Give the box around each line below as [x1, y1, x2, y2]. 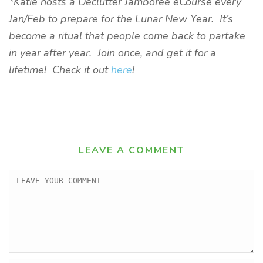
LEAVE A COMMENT [79, 144, 184, 157]
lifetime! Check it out [9, 63, 111, 77]
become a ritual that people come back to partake [9, 29, 245, 43]
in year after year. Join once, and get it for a [9, 46, 216, 60]
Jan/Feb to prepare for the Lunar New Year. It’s [9, 12, 233, 26]
